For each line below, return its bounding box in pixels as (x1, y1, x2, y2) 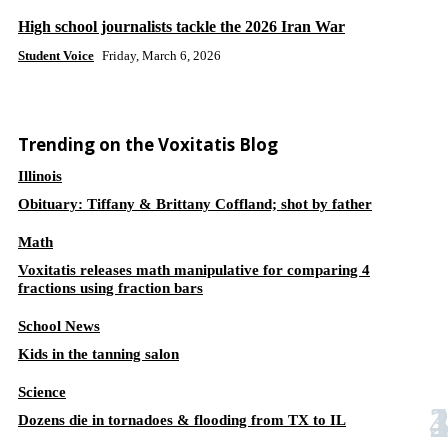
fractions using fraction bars (18, 280, 203, 296)
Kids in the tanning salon (18, 346, 179, 362)
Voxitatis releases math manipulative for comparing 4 (18, 262, 370, 278)
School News (18, 318, 100, 334)
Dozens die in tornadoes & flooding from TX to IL (18, 412, 346, 428)
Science (18, 384, 66, 400)
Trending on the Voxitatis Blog (18, 133, 278, 156)
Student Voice (18, 48, 94, 63)
